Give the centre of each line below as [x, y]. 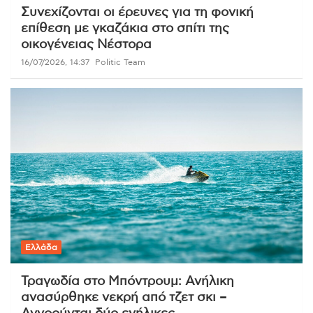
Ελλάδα [41, 247]
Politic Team [120, 62]
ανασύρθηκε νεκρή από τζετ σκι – [124, 297]
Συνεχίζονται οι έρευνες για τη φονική [137, 12]
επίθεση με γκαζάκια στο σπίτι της [125, 28]
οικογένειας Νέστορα [86, 44]
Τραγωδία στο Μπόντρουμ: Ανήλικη [128, 281]
